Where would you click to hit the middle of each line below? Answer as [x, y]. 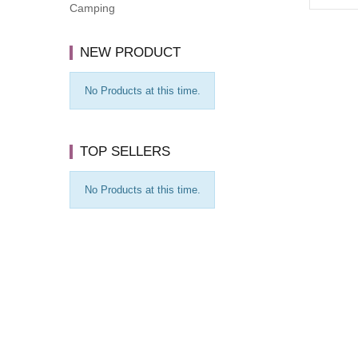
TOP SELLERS [125, 152]
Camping [92, 8]
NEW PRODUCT [130, 53]
